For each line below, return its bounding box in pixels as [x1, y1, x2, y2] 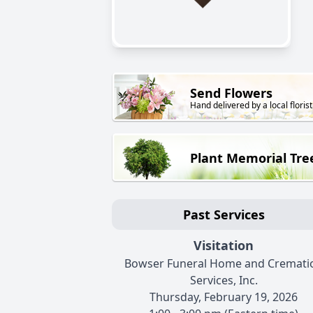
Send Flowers [190, 85, 272, 102]
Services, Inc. [189, 272, 258, 289]
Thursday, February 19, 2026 [150, 289, 298, 305]
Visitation [194, 237, 254, 254]
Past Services [182, 206, 265, 224]
